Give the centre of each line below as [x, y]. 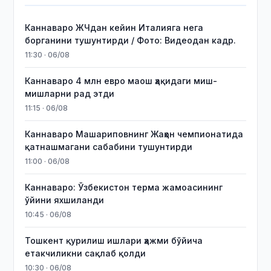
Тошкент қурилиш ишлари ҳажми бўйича [114, 240]
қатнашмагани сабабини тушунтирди [109, 147]
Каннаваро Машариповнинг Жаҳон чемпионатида [134, 134]
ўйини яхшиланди [65, 200]
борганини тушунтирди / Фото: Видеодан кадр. [131, 40]
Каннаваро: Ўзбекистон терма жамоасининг [124, 187]
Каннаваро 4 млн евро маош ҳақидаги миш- [121, 81]
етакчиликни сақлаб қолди [86, 253]
